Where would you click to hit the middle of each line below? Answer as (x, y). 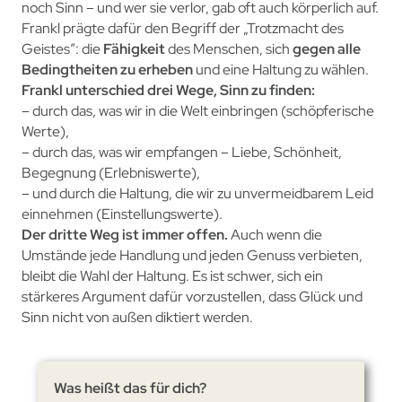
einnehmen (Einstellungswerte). (122, 214)
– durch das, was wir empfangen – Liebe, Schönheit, (181, 152)
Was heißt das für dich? (130, 388)
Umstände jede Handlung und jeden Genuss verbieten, (192, 255)
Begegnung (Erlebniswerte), (110, 172)
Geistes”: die (62, 48)
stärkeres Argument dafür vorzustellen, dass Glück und (192, 296)
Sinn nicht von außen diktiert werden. (137, 317)
